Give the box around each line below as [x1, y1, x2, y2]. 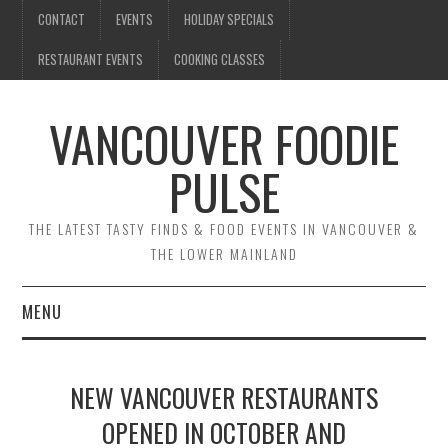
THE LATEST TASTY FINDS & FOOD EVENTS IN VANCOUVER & [29, 218, 419, 239]
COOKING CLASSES [174, 50, 266, 69]
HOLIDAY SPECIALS [184, 10, 275, 29]
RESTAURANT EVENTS [38, 50, 144, 69]
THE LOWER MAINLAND [150, 243, 298, 264]
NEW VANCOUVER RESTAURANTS [70, 378, 378, 416]
